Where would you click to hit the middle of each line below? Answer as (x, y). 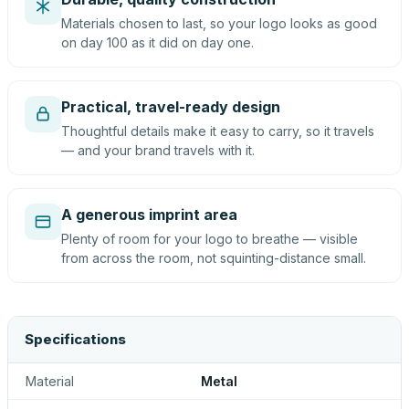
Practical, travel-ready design (171, 107)
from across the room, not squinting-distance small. (214, 258)
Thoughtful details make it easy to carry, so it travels (218, 131)
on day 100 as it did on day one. (157, 42)
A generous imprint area (149, 215)
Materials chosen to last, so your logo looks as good (219, 23)
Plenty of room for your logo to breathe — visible (210, 239)
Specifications (75, 339)
